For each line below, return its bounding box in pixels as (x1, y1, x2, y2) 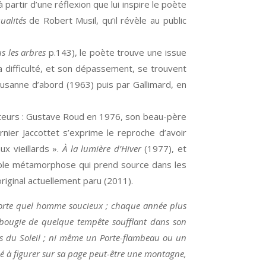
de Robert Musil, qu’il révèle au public (26, 14, 186, 26)
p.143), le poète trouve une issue (46, 46, 186, 58)
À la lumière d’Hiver (62, 142, 141, 154)
